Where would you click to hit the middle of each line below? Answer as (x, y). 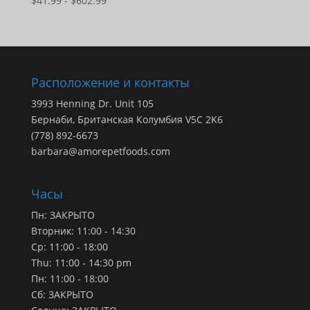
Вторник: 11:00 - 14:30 (83, 231)
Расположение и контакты (110, 83)
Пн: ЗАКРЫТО (63, 215)
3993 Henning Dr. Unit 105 (92, 104)
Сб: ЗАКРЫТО (62, 295)
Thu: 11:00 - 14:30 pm (81, 263)
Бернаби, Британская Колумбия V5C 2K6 (127, 120)
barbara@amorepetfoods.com (100, 152)
